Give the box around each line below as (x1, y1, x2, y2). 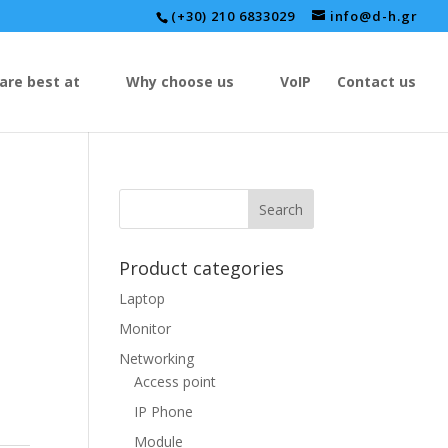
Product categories (119, 256, 285, 280)
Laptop (119, 289, 166, 308)
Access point (134, 372, 217, 391)
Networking (119, 349, 195, 368)
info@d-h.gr (330, 7, 418, 25)
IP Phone (134, 402, 194, 421)
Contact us (337, 72, 416, 91)
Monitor (119, 319, 172, 338)
